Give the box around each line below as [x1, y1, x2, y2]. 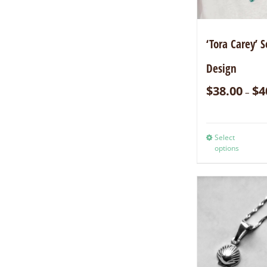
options [215, 142, 240, 153]
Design [206, 60, 237, 76]
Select [215, 132, 235, 142]
